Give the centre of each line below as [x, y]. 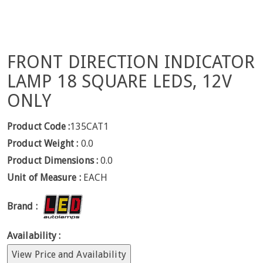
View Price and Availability [69, 254]
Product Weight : [43, 143]
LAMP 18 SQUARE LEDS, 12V [120, 82]
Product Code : [39, 126]
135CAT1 [90, 126]
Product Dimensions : [53, 160]
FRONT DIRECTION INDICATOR [131, 62]
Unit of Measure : [45, 177]
